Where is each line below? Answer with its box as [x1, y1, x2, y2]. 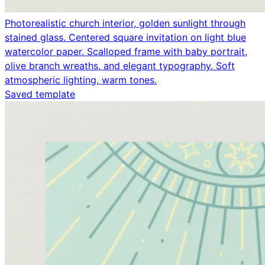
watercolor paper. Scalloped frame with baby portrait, [5, 45, 247, 57]
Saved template [5, 88, 75, 100]
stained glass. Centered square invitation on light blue [5, 31, 246, 43]
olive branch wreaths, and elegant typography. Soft [5, 59, 235, 72]
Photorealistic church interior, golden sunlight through [5, 17, 245, 29]
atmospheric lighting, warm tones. [5, 73, 157, 86]
